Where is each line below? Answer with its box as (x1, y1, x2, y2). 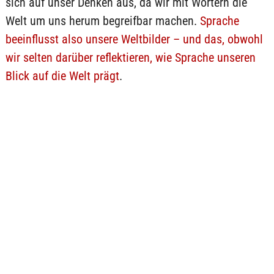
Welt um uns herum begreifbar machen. (5, 13, 200, 28)
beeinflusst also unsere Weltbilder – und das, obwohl (5, 32, 263, 46)
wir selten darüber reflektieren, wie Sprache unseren (5, 50, 256, 65)
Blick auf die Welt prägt (5, 68, 119, 83)
